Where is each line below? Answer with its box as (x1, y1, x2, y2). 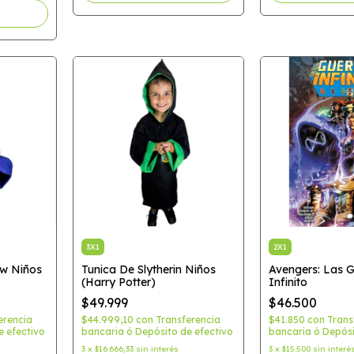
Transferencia (155, 314, 220, 326)
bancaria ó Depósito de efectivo (81, 326, 233, 337)
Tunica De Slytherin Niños (81, 262, 216, 277)
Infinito (269, 275, 307, 289)
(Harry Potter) (81, 275, 156, 289)
